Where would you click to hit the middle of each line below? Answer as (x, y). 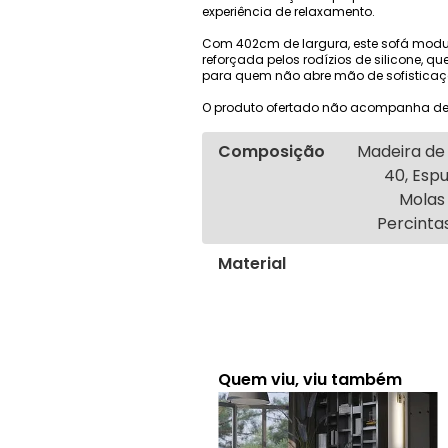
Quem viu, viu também (310, 380)
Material (252, 263)
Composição (271, 151)
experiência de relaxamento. (288, 11)
